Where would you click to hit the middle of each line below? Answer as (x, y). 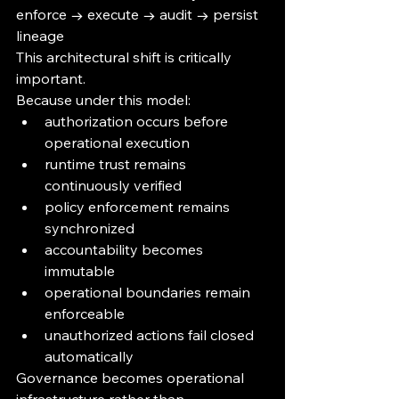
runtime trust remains (117, 164)
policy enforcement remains (139, 207)
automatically (89, 357)
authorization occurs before (138, 122)
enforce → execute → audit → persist (139, 15)
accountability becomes (126, 250)
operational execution (117, 143)
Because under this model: (103, 100)
